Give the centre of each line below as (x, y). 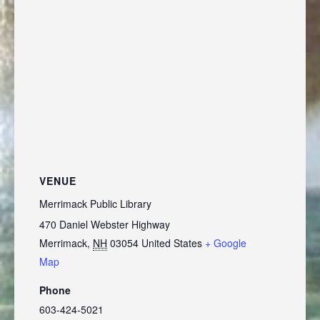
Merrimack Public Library (95, 204)
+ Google (226, 243)
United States (172, 243)
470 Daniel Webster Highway (105, 224)
